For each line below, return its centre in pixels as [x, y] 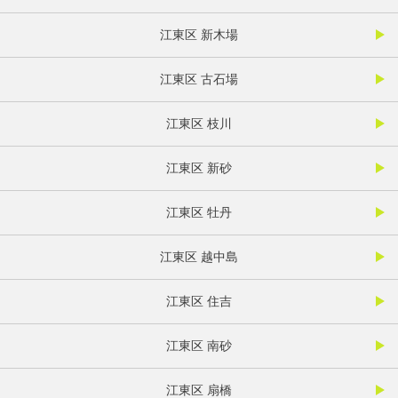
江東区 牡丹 [199, 212]
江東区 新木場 [199, 34]
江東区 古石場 [199, 79]
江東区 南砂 [199, 345]
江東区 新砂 [199, 167]
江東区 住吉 [199, 301]
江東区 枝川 [199, 123]
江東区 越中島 [199, 256]
